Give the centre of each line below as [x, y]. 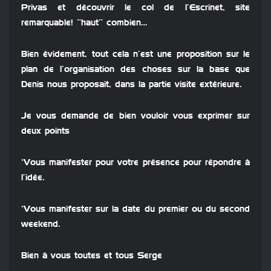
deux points [45, 132]
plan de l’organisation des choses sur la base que [135, 70]
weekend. [41, 225]
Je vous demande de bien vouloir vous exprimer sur [135, 116]
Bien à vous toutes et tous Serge [92, 256]
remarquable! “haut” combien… [84, 23]
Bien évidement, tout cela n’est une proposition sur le [135, 55]
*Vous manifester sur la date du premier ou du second [135, 210]
